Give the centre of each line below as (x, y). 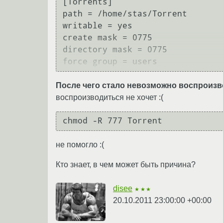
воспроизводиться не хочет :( (110, 97)
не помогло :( (80, 144)
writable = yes (98, 26)
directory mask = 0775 (115, 50)
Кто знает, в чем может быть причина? (126, 164)
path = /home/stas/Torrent (125, 14)
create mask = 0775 (108, 38)
